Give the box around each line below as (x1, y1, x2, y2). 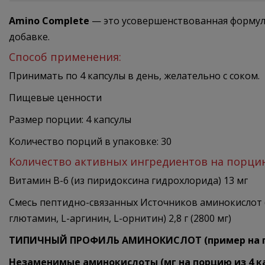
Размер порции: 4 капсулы (9, 113, 131, 127)
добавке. (9, 30, 50, 44)
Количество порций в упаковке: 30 (9, 135, 172, 148)
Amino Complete (9, 14, 89, 28)
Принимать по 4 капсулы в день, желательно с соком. (9, 69, 260, 83)
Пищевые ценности (9, 91, 102, 105)
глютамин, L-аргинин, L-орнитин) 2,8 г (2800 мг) (9, 212, 234, 225)
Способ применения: (9, 50, 121, 64)
